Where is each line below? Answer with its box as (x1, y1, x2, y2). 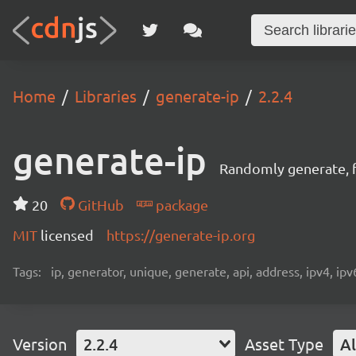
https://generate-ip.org (106, 226, 255, 243)
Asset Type (245, 334, 323, 354)
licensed (41, 226, 94, 243)
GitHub (74, 196, 124, 213)
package (152, 196, 208, 213)
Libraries (75, 86, 137, 106)
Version (13, 334, 67, 354)
